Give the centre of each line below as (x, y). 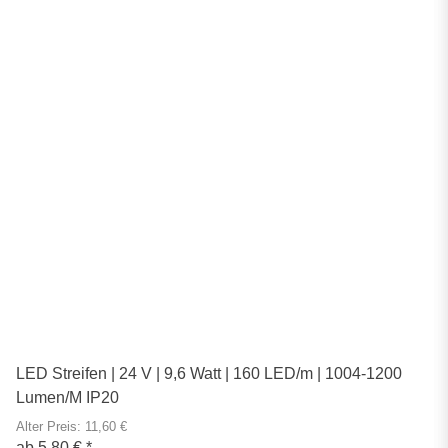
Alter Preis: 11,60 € (71, 426)
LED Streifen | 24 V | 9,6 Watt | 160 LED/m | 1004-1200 (209, 373)
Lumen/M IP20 (67, 397)
